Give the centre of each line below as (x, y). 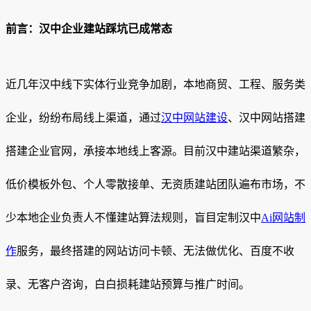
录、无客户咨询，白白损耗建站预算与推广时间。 (128, 285)
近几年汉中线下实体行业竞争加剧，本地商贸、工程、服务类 (155, 85)
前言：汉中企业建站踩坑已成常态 (89, 29)
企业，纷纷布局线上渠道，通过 (83, 118)
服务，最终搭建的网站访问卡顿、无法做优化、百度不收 (155, 251)
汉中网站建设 (194, 118)
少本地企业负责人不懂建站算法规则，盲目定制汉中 (133, 218)
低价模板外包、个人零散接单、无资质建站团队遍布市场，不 (155, 185)
